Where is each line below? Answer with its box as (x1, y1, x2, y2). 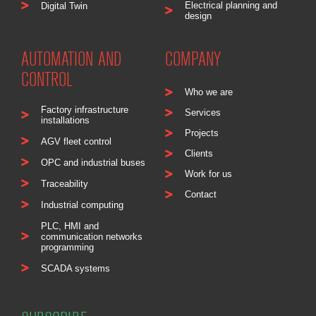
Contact (184, 188, 217, 200)
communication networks (40, 231, 142, 242)
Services (184, 107, 221, 118)
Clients (184, 147, 213, 159)
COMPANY (165, 47, 221, 71)
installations (40, 114, 90, 126)
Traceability (40, 178, 88, 189)
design (184, 10, 212, 21)
